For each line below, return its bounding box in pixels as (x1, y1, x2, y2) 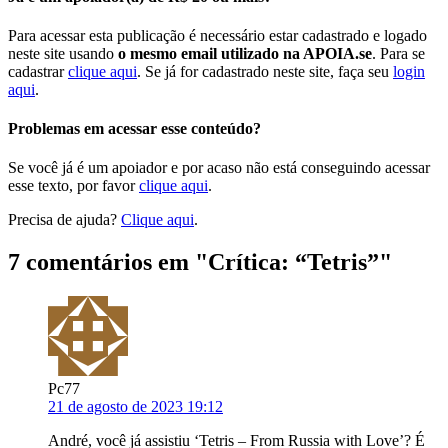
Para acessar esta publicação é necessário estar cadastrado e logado (8, 26, 427, 44)
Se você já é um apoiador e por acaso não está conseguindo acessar (8, 159, 430, 177)
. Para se (372, 44, 425, 62)
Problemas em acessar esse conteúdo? (8, 120, 261, 138)
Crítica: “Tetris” (208, 249, 379, 276)
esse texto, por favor (8, 177, 139, 195)
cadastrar (8, 62, 68, 80)
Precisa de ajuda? (8, 211, 121, 229)
